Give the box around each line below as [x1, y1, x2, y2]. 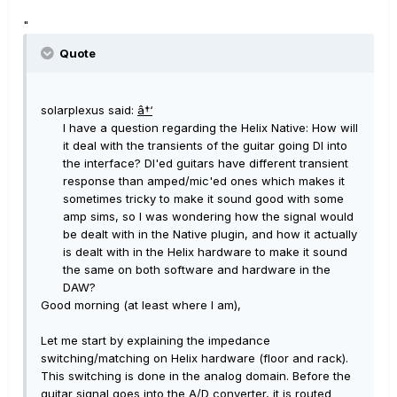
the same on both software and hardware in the [63, 262, 331, 277]
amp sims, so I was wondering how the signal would [63, 209, 354, 224]
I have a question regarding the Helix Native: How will [63, 121, 358, 136]
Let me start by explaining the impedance [41, 333, 270, 348]
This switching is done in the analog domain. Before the [41, 369, 351, 384]
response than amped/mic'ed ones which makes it [63, 174, 345, 189]
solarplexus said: [41, 103, 137, 118]
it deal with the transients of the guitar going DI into [63, 138, 347, 153]
